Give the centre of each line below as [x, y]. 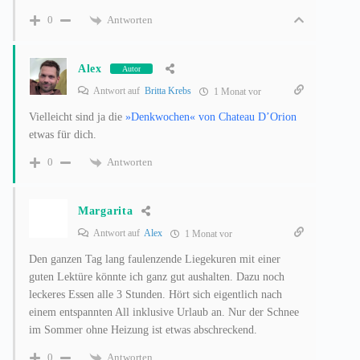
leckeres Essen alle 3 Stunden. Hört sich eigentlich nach [155, 294]
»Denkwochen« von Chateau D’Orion [211, 117]
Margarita [106, 211]
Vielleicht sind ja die [77, 117]
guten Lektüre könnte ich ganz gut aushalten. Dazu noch [157, 276]
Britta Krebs [168, 90]
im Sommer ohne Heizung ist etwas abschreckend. [143, 329]
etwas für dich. [63, 134]
